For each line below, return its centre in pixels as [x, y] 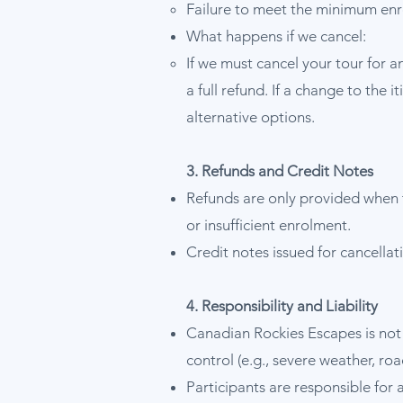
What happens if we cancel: [276, 36]
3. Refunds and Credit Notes [280, 171]
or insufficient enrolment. [269, 225]
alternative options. [251, 117]
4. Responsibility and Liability [282, 306]
